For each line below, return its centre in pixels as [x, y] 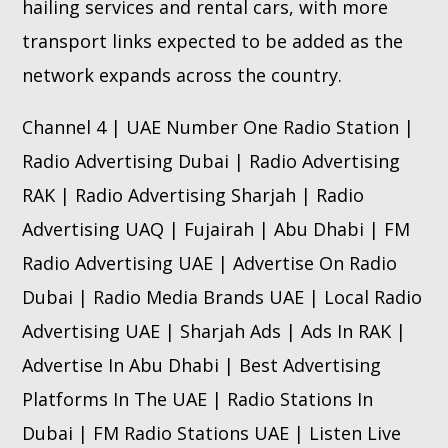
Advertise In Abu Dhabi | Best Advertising [202, 364]
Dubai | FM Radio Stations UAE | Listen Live [212, 432]
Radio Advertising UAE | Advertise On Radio [210, 262]
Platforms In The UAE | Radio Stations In [198, 398]
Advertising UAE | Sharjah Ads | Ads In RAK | [214, 330]
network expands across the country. [182, 74]
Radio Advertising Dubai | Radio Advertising [211, 160]
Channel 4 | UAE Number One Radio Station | [218, 126]
